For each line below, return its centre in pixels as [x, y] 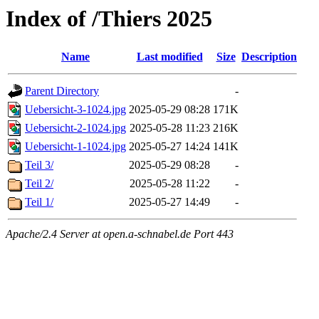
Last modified [169, 57]
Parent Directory [62, 91]
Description [269, 57]
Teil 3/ [39, 165]
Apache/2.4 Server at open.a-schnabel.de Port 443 [120, 234]
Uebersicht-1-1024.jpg [75, 147]
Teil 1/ [39, 202]
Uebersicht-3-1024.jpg [75, 110]
